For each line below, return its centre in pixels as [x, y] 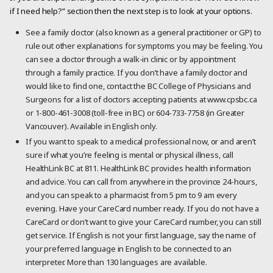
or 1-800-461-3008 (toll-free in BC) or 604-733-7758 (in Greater [135, 113]
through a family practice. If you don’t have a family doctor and [136, 73]
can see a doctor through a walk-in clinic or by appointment [131, 59]
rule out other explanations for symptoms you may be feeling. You [144, 46]
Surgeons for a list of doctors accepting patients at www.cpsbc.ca [141, 100]
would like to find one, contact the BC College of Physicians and [138, 86]
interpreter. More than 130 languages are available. [116, 262]
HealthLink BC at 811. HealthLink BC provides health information [138, 168]
